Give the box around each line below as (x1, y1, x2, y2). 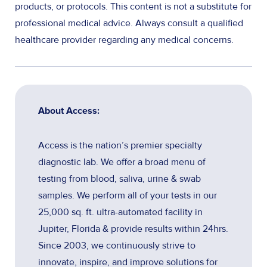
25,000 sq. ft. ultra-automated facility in (38, 206, 203, 218)
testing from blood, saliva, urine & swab (38, 172, 201, 185)
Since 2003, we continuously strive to (38, 239, 195, 252)
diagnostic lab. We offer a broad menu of (38, 156, 206, 168)
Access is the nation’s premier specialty (38, 139, 202, 151)
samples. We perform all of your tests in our (38, 189, 217, 201)
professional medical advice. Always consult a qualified (15, 17, 243, 29)
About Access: (38, 105, 100, 116)
